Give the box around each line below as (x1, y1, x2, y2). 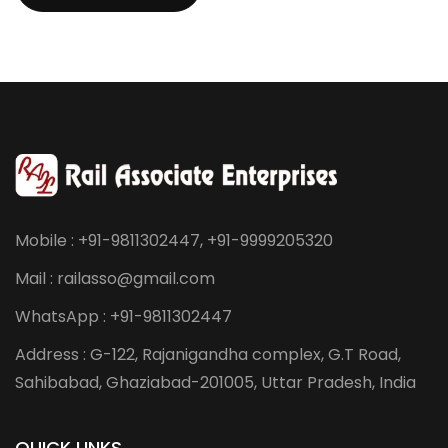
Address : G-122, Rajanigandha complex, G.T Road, (15, 342, 401, 366)
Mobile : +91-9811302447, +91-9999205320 (15, 228, 333, 252)
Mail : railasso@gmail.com (15, 266, 215, 290)
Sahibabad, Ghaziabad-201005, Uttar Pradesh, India (15, 370, 416, 394)
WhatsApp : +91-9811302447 (15, 304, 232, 328)
